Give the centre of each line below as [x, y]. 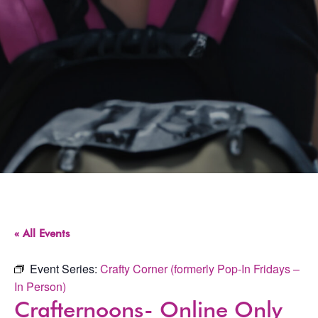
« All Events [42, 233]
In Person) [40, 286]
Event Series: [65, 268]
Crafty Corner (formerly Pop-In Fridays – [200, 268]
